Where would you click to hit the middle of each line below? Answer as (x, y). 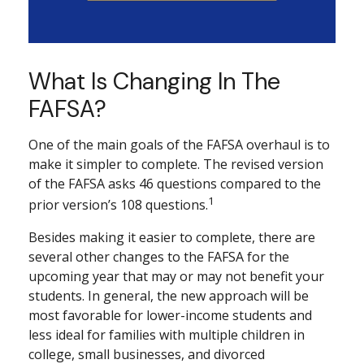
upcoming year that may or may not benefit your (176, 276)
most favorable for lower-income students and (170, 315)
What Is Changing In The (154, 82)
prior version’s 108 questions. (118, 205)
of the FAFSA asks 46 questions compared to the (175, 184)
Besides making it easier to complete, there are (172, 237)
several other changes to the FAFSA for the (159, 256)
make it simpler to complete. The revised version (176, 165)
